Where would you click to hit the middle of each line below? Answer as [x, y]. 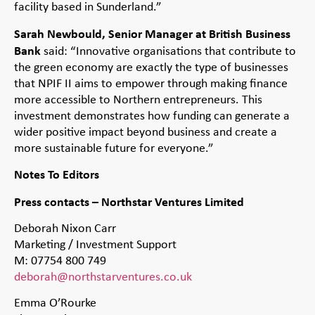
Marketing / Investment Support [95, 244]
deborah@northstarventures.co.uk [103, 277]
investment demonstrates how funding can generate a [152, 115]
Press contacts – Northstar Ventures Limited [129, 201]
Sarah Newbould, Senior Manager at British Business [152, 33]
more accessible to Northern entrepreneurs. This [138, 99]
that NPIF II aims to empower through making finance [151, 83]
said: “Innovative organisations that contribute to [168, 50]
